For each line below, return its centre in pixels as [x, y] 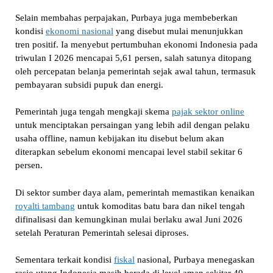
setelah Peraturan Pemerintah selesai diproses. [102, 232]
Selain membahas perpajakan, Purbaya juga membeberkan [126, 17]
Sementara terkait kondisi [64, 260]
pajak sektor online [208, 112]
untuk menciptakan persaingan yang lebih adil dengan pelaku [132, 125]
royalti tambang [45, 206]
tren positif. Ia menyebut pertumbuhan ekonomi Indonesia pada [136, 44]
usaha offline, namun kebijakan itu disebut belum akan [119, 139]
